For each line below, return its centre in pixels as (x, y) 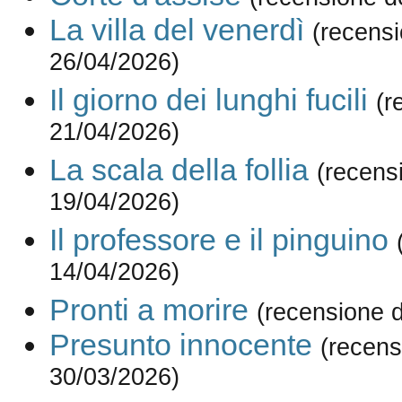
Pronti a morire (149, 310)
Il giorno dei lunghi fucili (208, 100)
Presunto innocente (180, 345)
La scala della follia (179, 170)
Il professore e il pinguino (218, 240)
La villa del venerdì (176, 30)
